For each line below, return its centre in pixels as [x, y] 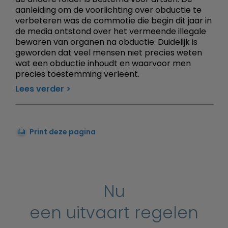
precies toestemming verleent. [77, 74]
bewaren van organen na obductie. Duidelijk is [106, 42]
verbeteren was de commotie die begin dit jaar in [113, 20]
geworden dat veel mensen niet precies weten [109, 52]
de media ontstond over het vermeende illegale [111, 31]
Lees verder [40, 89]
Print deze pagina [63, 132]
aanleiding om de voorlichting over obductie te [108, 10]
